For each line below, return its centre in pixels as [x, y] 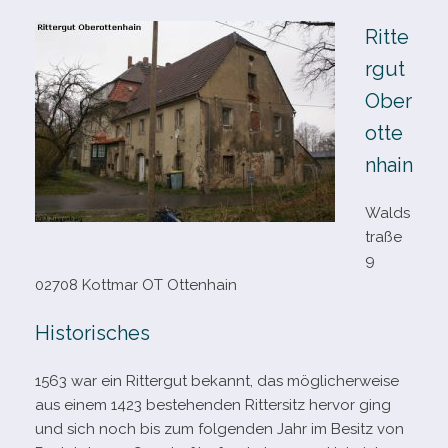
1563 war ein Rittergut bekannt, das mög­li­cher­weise [217, 381]
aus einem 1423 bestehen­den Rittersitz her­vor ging [213, 405]
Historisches [92, 333]
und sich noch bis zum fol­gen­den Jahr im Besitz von [219, 429]
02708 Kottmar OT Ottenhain [136, 285]
